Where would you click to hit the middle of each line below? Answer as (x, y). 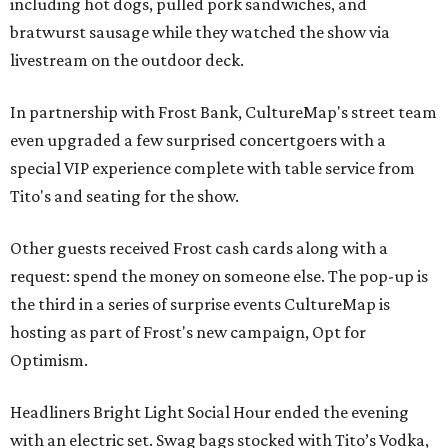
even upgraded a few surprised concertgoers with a (198, 140)
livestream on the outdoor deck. (127, 60)
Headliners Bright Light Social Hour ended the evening (209, 412)
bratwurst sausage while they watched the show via (200, 32)
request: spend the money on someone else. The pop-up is (219, 276)
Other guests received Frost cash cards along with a (199, 248)
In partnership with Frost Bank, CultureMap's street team (223, 112)
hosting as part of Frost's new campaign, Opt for (188, 332)
